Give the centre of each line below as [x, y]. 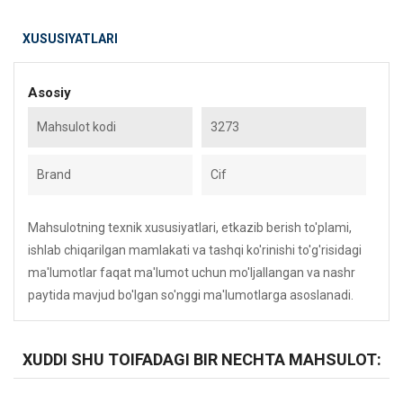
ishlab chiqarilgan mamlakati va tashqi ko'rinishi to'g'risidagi [195, 250]
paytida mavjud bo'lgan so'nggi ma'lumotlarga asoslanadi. [191, 295]
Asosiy [49, 93]
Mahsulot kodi [76, 127]
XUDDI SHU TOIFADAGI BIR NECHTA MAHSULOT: [201, 359]
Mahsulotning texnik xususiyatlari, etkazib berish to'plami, [190, 228]
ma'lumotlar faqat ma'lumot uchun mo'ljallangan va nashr [192, 273]
